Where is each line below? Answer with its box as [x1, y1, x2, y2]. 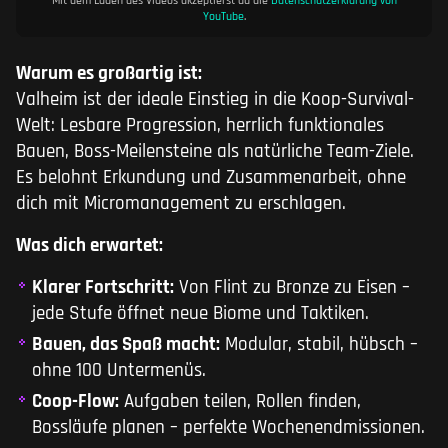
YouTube [202, 9, 244, 25]
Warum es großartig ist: [16, 61, 202, 87]
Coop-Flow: [32, 389, 119, 415]
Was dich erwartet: [16, 233, 163, 259]
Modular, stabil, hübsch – [220, 332, 418, 358]
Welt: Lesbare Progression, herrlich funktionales [16, 113, 384, 139]
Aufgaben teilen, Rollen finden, [119, 389, 361, 415]
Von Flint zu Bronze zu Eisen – [174, 275, 410, 301]
